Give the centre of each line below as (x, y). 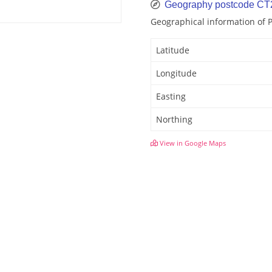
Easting (171, 97)
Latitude (173, 50)
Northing (174, 120)
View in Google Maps (192, 143)
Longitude (176, 73)
